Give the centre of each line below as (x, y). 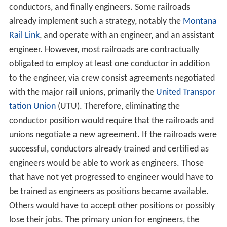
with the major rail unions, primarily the (82, 92)
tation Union (32, 106)
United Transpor (185, 92)
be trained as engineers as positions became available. (109, 192)
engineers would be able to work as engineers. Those (106, 163)
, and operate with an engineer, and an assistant (127, 35)
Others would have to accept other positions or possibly (112, 206)
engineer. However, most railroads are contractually (104, 50)
